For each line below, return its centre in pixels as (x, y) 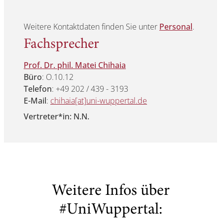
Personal (176, 27)
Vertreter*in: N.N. (56, 117)
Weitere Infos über (110, 192)
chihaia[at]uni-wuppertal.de (99, 101)
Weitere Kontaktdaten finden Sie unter (92, 27)
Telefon (38, 89)
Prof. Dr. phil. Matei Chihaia (75, 65)
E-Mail (35, 101)
